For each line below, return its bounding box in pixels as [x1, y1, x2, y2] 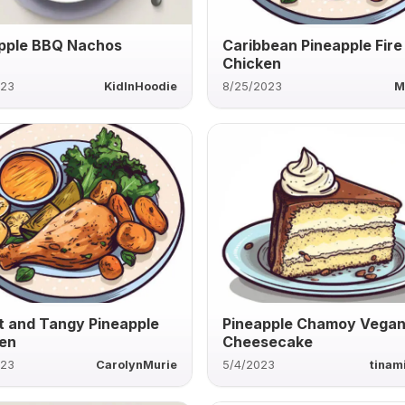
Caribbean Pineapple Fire [222, 35, 403, 54]
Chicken [222, 53, 282, 72]
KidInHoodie [104, 79, 178, 93]
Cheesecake [222, 332, 314, 351]
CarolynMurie [96, 357, 178, 372]
